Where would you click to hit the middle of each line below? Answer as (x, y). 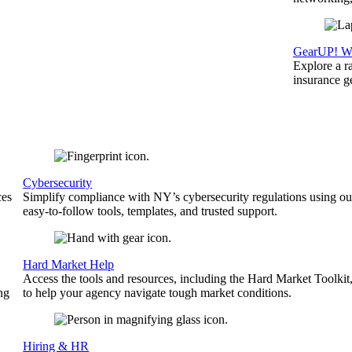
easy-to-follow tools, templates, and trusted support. (150, 211)
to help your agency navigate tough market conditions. (158, 293)
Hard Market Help (69, 264)
